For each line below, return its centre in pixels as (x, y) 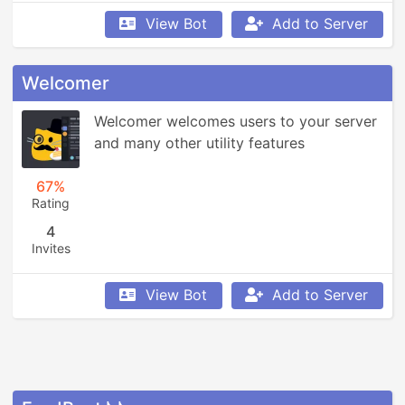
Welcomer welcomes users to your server (235, 121)
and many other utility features (199, 143)
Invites (51, 248)
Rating (51, 203)
